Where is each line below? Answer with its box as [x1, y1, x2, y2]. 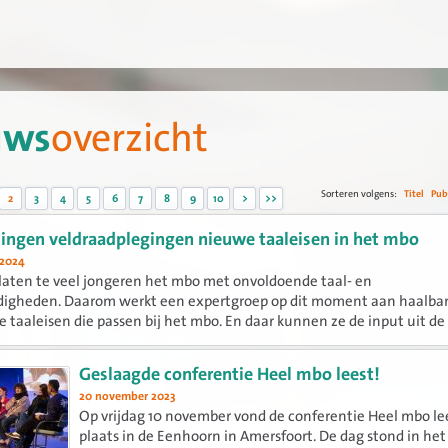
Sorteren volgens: [320, 186, 399, 200]
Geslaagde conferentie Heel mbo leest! [79, 363, 381, 387]
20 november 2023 [79, 388, 176, 405]
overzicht [51, 111, 209, 165]
